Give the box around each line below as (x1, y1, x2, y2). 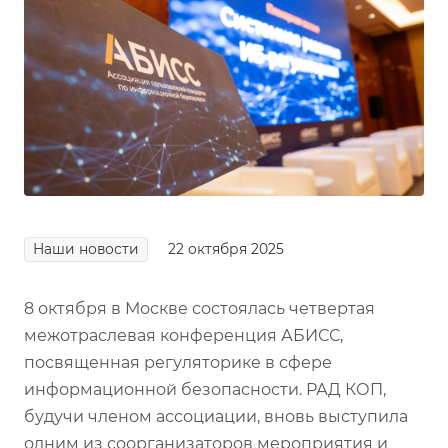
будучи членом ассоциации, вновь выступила (24, 406, 408, 426)
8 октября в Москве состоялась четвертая (24, 298, 375, 318)
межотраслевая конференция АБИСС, (24, 325, 343, 345)
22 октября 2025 (168, 241, 284, 258)
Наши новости (33, 240, 139, 257)
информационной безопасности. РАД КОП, (24, 379, 386, 399)
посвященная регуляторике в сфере (24, 352, 332, 372)
